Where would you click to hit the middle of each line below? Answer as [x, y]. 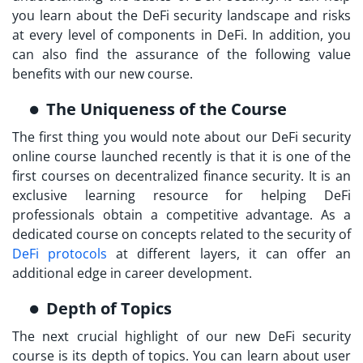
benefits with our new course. [104, 74]
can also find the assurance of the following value [181, 55]
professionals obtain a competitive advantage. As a [181, 215]
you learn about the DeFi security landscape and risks [181, 16]
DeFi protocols [60, 254]
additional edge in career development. [134, 273]
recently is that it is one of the [254, 157]
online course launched [85, 157]
